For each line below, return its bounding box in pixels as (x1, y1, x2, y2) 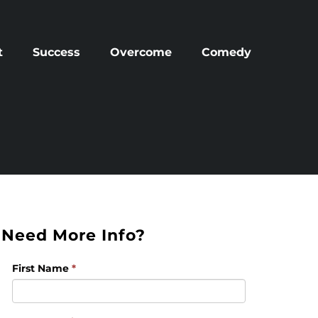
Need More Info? (1, 226, 146, 246)
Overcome (109, 45, 172, 60)
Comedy (201, 45, 251, 60)
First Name (12, 262, 72, 275)
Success (32, 45, 80, 60)
